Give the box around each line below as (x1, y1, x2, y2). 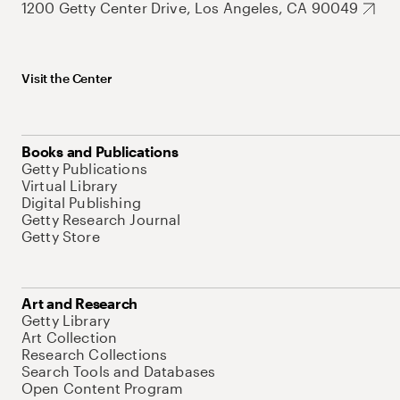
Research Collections (21, 346, 168, 362)
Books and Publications (21, 143, 179, 160)
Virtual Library (21, 177, 118, 194)
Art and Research (21, 295, 138, 312)
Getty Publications (21, 160, 147, 177)
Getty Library (21, 312, 111, 329)
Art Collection (21, 329, 118, 346)
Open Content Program (21, 379, 184, 396)
